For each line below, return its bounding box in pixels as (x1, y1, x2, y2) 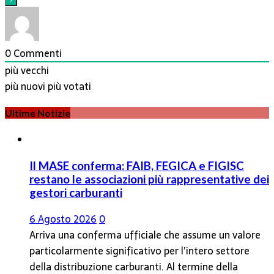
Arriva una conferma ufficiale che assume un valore (29, 226, 261, 243)
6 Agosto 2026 (29, 210, 97, 227)
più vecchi (5, 62, 49, 78)
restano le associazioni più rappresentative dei (29, 172, 269, 187)
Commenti (11, 45, 62, 61)
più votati (48, 78, 91, 94)
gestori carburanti (29, 186, 122, 200)
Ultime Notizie (5, 107, 70, 119)
